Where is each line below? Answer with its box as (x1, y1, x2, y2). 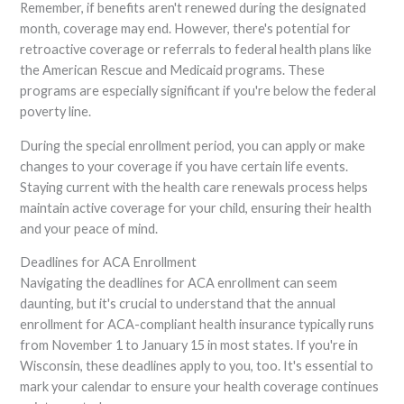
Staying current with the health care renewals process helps (20, 179, 369, 195)
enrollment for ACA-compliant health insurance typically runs (20, 317, 375, 333)
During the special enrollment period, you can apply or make (20, 137, 366, 153)
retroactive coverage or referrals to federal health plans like (20, 41, 372, 58)
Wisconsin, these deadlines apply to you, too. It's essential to (20, 358, 374, 374)
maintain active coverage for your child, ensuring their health (20, 199, 372, 216)
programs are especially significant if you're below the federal (20, 83, 377, 99)
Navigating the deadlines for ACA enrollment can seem (20, 275, 338, 291)
